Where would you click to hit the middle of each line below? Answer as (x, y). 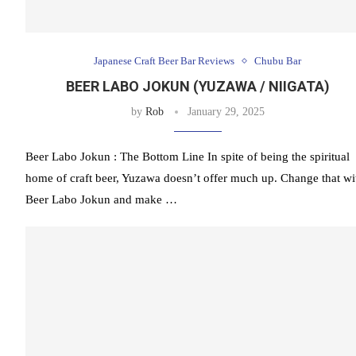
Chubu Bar (278, 61)
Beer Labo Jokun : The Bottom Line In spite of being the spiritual (188, 157)
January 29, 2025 (226, 112)
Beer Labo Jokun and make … (101, 200)
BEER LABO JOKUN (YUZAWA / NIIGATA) (197, 87)
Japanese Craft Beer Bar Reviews (164, 61)
